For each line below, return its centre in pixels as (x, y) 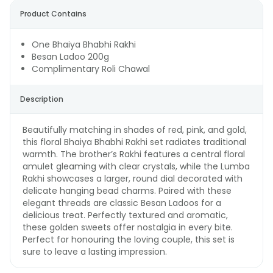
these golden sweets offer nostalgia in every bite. (128, 227)
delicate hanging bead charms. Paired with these (127, 191)
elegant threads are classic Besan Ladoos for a (122, 203)
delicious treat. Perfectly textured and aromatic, (125, 215)
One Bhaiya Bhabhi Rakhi (84, 44)
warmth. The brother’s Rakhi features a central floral (134, 154)
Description (42, 99)
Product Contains (53, 14)
